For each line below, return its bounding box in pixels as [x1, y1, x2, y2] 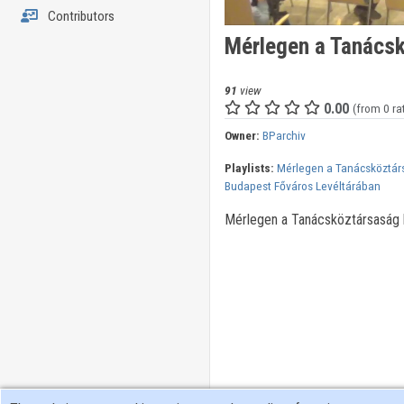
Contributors [44, 8, 115, 24]
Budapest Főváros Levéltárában [224, 179, 381, 194]
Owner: [224, 128, 260, 143]
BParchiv [262, 128, 306, 143]
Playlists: [224, 161, 274, 176]
